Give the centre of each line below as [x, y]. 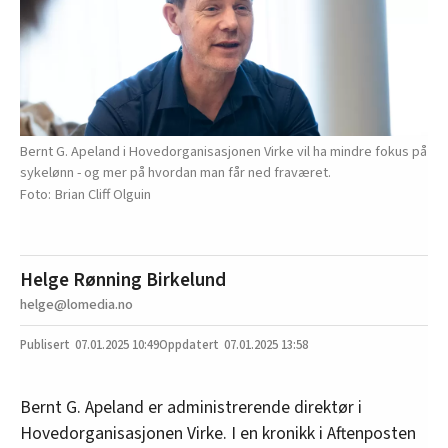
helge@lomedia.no [76, 305]
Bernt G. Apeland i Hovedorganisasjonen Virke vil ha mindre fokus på [223, 152]
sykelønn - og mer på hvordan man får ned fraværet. [175, 173]
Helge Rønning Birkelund [123, 280]
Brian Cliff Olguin [103, 195]
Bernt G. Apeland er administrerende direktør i [191, 408]
